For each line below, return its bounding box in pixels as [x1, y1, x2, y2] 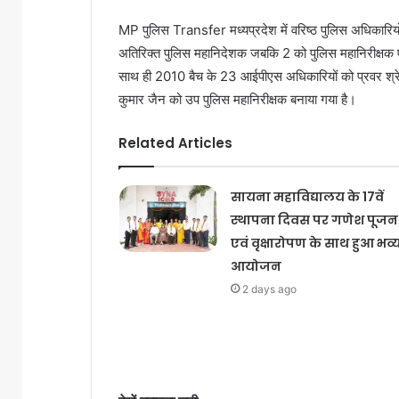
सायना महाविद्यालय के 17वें [230, 188, 384, 206]
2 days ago [241, 282, 297, 296]
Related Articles [118, 134, 232, 152]
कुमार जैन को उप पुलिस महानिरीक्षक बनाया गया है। [118, 91, 356, 108]
